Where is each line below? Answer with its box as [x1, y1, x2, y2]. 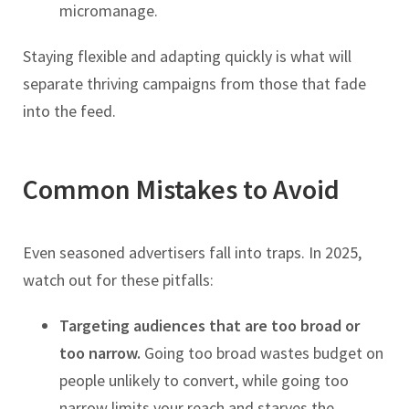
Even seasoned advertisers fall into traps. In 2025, [23, 242, 362, 264]
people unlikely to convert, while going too [59, 370, 349, 392]
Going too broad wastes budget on [141, 342, 383, 364]
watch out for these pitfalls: [23, 269, 214, 291]
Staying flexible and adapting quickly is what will [23, 46, 351, 68]
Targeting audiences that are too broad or [59, 315, 360, 337]
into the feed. [23, 100, 116, 122]
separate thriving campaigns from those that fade [23, 73, 366, 95]
